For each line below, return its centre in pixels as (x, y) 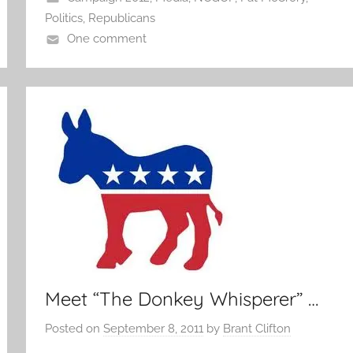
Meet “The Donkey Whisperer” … (182, 299)
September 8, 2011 (154, 328)
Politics (64, 18)
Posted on (74, 328)
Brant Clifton (257, 328)
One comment (106, 39)
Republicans (122, 18)
